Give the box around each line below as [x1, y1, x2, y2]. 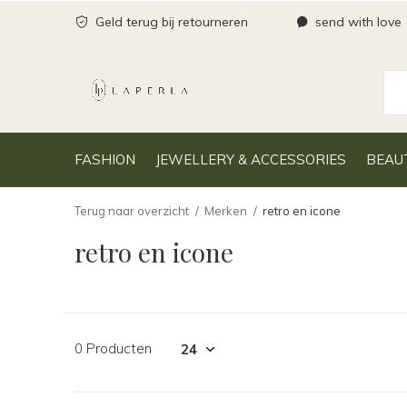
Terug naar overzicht [74, 203, 189, 218]
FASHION [74, 150, 135, 168]
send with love [312, 14, 402, 30]
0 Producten [74, 340, 152, 357]
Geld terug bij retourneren [92, 14, 248, 30]
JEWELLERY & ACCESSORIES [155, 150, 346, 168]
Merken [204, 203, 247, 218]
